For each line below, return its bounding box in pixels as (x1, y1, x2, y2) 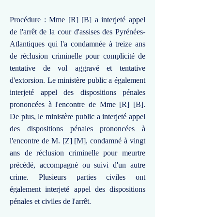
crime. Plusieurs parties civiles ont (10, 173, 145, 181)
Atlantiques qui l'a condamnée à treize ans (10, 40, 145, 48)
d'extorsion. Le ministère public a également (10, 76, 145, 84)
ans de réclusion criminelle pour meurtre (10, 149, 145, 157)
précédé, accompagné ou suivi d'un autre (10, 161, 145, 169)
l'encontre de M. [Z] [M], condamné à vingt (10, 137, 145, 145)
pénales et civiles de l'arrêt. (10, 197, 91, 205)
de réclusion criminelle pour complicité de (10, 52, 145, 60)
